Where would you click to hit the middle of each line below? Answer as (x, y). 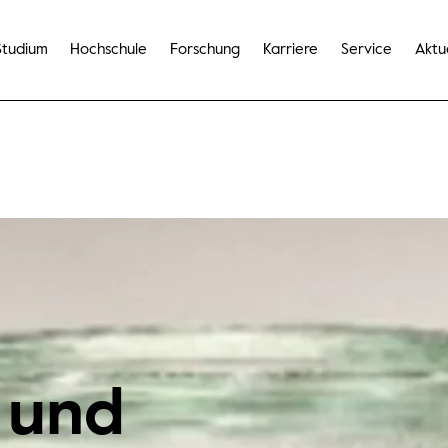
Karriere (291, 50)
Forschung (205, 50)
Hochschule (109, 50)
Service (366, 50)
